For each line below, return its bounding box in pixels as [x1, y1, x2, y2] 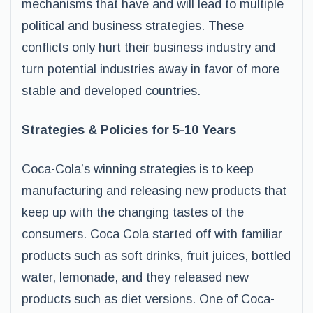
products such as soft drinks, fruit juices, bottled [22, 249, 291, 263]
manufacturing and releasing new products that [22, 184, 286, 198]
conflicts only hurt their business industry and [22, 41, 275, 54]
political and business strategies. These [22, 19, 244, 33]
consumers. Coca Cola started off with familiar [22, 227, 282, 241]
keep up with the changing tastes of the [22, 205, 244, 219]
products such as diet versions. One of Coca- [22, 292, 275, 306]
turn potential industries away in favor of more [22, 62, 279, 76]
